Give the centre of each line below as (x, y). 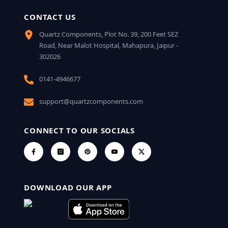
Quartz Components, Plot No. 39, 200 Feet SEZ (109, 34)
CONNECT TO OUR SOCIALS (79, 130)
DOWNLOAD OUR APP (68, 187)
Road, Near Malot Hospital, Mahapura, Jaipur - (109, 45)
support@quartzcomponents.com (91, 101)
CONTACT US (50, 17)
